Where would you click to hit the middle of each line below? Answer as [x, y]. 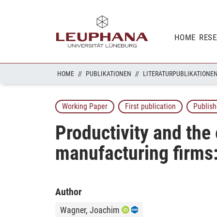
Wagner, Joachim [90, 210]
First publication [150, 107]
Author [69, 192]
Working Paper [85, 107]
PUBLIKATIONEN [108, 74]
